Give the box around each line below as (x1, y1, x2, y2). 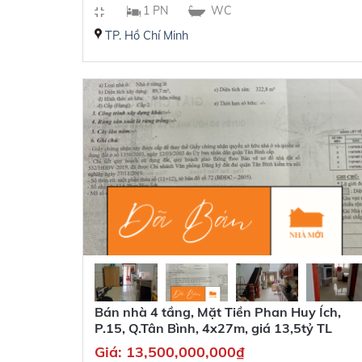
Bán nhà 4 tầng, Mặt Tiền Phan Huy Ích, (95, 303, 342, 320)
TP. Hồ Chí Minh (105, 27, 189, 43)
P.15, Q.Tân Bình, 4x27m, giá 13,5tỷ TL (95, 319, 333, 336)
